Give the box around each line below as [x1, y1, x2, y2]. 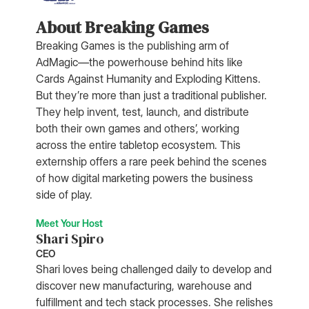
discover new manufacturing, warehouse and [36, 278, 252, 292]
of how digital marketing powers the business [36, 170, 253, 185]
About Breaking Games [36, 15, 209, 39]
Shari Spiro [36, 228, 103, 248]
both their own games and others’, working [36, 121, 239, 135]
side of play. [36, 187, 92, 201]
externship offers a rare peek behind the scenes [36, 154, 267, 168]
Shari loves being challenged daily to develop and [36, 261, 272, 276]
